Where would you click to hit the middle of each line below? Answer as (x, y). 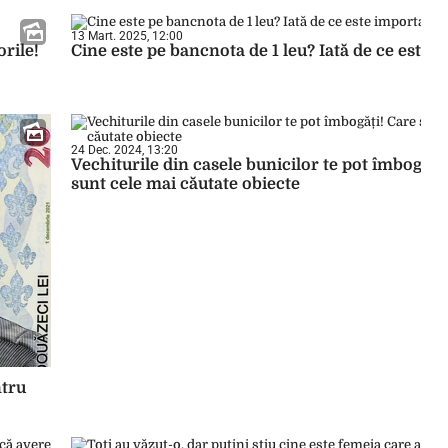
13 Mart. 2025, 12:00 (127, 36)
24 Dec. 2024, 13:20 (124, 150)
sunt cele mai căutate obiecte (185, 184)
